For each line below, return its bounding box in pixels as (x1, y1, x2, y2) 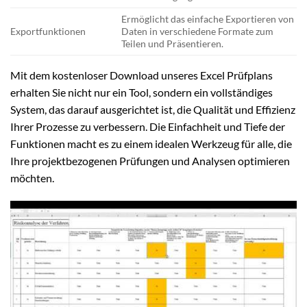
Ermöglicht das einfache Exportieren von (121, 13, 295, 25)
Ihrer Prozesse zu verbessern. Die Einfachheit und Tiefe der (10, 120, 285, 134)
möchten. (10, 171, 54, 185)
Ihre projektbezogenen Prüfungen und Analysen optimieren (10, 154, 290, 168)
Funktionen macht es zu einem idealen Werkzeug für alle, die (10, 137, 292, 151)
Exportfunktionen (10, 25, 86, 38)
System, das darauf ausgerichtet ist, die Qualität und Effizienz (10, 103, 295, 116)
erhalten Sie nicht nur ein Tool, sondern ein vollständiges (10, 86, 273, 99)
